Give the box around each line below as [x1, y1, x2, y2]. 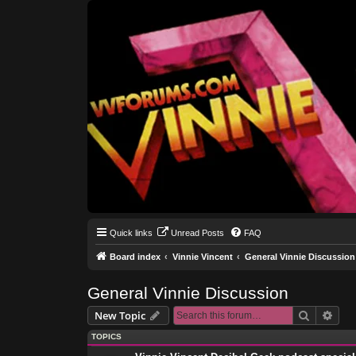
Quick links [109, 228, 153, 238]
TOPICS [91, 331, 122, 341]
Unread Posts [170, 228, 224, 238]
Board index [109, 252, 161, 261]
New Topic [94, 308, 145, 323]
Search [310, 307, 344, 322]
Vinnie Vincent [172, 252, 233, 261]
